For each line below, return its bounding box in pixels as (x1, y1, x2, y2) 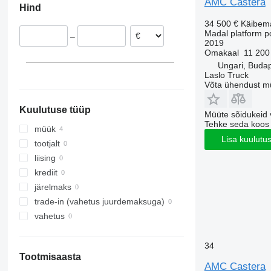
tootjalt (34, 139, 60, 149)
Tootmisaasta (19, 252, 81, 263)
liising (34, 153, 56, 163)
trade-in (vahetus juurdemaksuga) (34, 197, 165, 207)
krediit (34, 168, 57, 178)
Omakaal (204, 47, 239, 57)
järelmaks (34, 182, 71, 192)
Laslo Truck (204, 70, 249, 80)
